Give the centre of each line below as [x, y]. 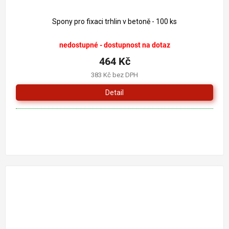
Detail [114, 93]
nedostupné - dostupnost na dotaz [114, 45]
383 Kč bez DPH [114, 75]
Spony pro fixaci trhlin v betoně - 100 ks [114, 22]
